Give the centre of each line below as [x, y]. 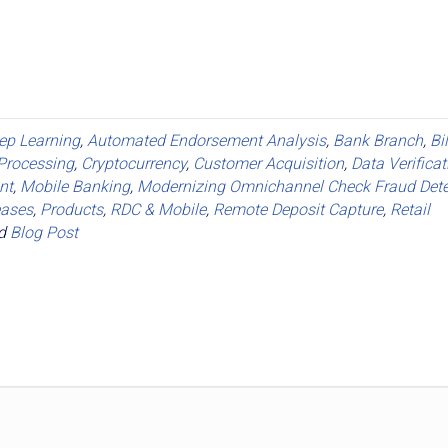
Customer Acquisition [268, 163]
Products [71, 209]
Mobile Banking [75, 186]
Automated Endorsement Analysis [206, 140]
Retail [410, 209]
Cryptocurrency [133, 163]
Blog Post [44, 232]
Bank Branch [378, 140]
